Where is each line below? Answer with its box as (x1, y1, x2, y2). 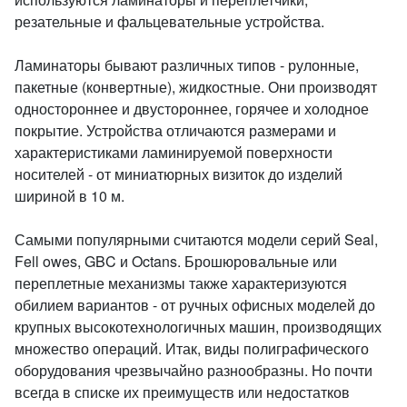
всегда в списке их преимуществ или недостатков (15, 382, 350, 402)
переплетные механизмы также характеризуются (15, 273, 347, 293)
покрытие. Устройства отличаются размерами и (15, 120, 336, 141)
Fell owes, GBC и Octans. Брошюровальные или (15, 251, 337, 272)
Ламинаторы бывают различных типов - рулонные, (15, 55, 359, 75)
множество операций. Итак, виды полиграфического (15, 338, 369, 359)
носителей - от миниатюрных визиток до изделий (15, 164, 342, 184)
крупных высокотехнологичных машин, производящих (15, 316, 382, 337)
